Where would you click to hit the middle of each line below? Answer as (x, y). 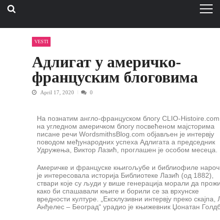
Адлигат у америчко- (107, 62)
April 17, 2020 (57, 92)
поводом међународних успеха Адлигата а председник (126, 142)
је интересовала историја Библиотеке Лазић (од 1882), (125, 175)
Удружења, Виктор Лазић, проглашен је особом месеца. (127, 150)
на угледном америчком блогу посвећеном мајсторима (126, 126)
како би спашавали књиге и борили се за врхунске (118, 191)
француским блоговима (115, 77)
